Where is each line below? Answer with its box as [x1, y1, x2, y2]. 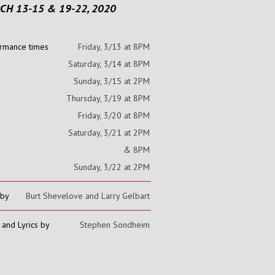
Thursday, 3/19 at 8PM [66, 93, 150, 104]
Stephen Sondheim [80, 219, 150, 231]
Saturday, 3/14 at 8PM [68, 58, 150, 70]
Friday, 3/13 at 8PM [78, 41, 150, 53]
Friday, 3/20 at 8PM [78, 110, 150, 122]
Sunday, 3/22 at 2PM [74, 161, 150, 173]
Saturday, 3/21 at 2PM [68, 127, 150, 139]
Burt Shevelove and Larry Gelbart [26, 190, 150, 202]
